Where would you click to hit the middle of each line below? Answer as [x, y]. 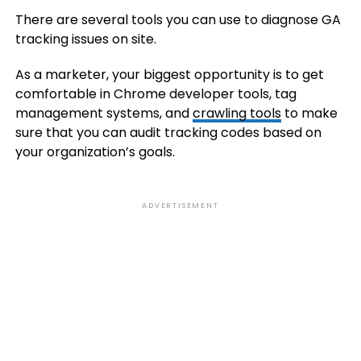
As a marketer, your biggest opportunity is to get [169, 75]
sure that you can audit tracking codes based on [168, 133]
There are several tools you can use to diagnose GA [178, 20]
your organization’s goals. [95, 152]
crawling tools [237, 113]
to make [309, 113]
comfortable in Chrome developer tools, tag [156, 94]
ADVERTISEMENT [180, 205]
